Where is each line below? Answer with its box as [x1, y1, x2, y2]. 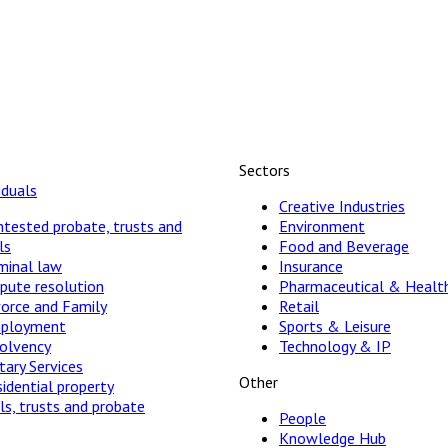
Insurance [279, 255, 343, 276]
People [279, 407, 326, 428]
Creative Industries [279, 195, 405, 216]
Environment [279, 215, 365, 236]
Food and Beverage [279, 235, 409, 256]
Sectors [239, 159, 290, 180]
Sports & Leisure [279, 315, 391, 336]
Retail [279, 295, 319, 316]
